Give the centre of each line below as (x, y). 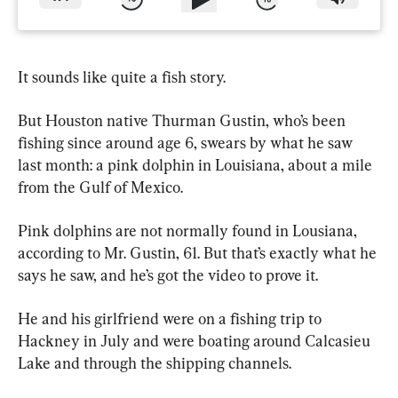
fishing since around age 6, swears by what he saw (187, 142)
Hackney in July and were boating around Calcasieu (196, 340)
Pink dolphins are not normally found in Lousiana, (189, 230)
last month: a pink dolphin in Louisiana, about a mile (197, 164)
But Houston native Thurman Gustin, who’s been (183, 120)
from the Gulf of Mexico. (100, 187)
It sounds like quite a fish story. (122, 76)
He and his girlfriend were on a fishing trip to (171, 318)
